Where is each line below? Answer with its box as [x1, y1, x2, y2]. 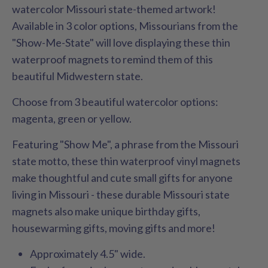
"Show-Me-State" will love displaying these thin [12, 36, 230, 50]
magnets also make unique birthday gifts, [12, 205, 200, 218]
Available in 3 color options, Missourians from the [12, 19, 238, 33]
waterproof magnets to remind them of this [12, 53, 213, 66]
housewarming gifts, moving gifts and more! [12, 221, 217, 235]
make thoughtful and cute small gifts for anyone [12, 171, 233, 185]
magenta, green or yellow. [12, 112, 133, 126]
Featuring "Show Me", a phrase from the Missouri [12, 138, 239, 151]
